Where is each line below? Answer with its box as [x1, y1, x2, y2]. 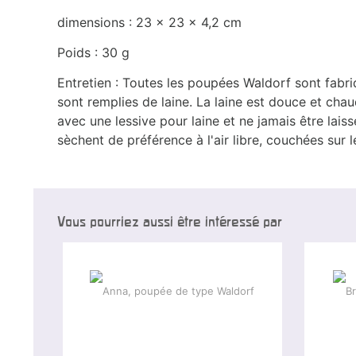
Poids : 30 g [57, 44, 130, 60]
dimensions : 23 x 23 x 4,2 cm [57, 14, 242, 30]
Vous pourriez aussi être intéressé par [57, 213, 282, 229]
